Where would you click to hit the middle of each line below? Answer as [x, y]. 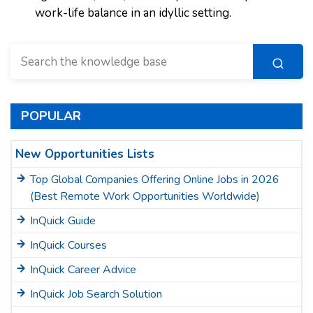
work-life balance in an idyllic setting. [133, 13]
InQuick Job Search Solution [96, 294]
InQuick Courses [68, 245]
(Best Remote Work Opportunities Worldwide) [145, 196]
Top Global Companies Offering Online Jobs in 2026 [155, 180]
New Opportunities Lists [85, 154]
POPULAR [51, 116]
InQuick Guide [63, 221]
